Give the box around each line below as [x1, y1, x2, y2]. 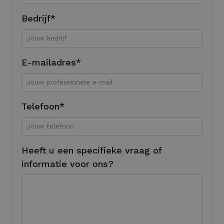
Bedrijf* [21, 12, 56, 23]
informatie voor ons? [21, 158, 114, 169]
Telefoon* [21, 100, 65, 111]
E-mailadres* [21, 56, 81, 67]
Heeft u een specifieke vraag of [21, 144, 162, 155]
